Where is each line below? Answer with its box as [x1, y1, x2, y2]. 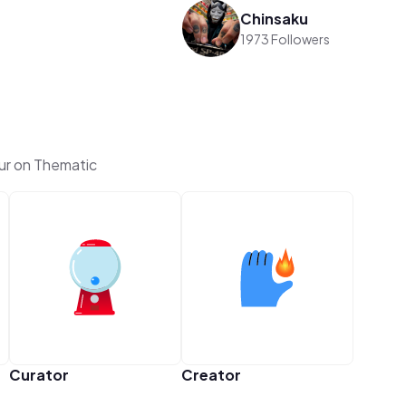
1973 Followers [240, 30, 331, 47]
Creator [180, 364, 241, 384]
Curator [8, 364, 69, 384]
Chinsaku [240, 8, 309, 28]
